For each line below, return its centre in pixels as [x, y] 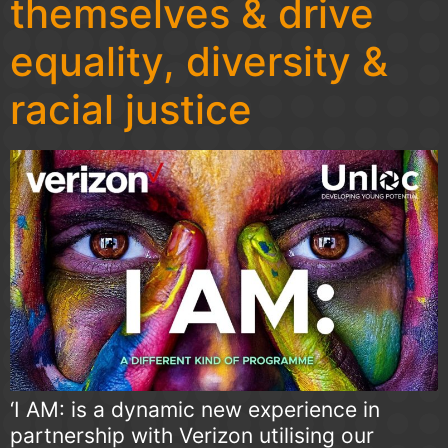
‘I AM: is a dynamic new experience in [195, 409]
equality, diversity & [199, 62]
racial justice [131, 110]
